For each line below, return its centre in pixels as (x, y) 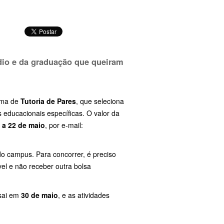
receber (42, 166)
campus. (21, 154)
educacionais (25, 113)
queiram (107, 62)
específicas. (67, 113)
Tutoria (33, 101)
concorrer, (70, 154)
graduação (53, 62)
